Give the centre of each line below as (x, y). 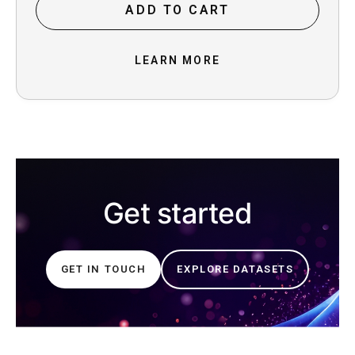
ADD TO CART (177, 10)
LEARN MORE (177, 60)
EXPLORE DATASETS (235, 269)
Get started (177, 213)
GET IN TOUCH (103, 269)
